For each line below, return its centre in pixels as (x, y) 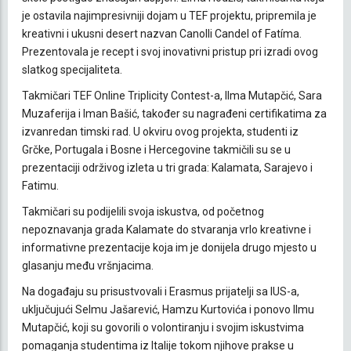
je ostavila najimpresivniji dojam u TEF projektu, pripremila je (169, 15)
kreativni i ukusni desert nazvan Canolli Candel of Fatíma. (162, 33)
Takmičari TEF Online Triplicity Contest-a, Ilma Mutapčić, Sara (172, 95)
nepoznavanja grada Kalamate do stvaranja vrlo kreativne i (166, 229)
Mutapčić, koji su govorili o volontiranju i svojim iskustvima (163, 327)
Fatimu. (40, 185)
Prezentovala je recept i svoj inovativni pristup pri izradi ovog (170, 51)
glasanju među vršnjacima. (88, 265)
